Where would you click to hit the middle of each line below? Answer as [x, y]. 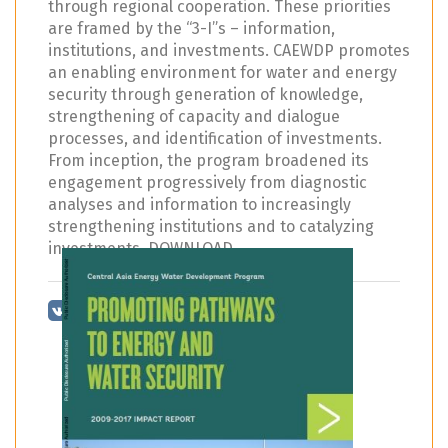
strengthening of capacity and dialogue [194, 116]
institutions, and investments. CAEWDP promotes [229, 50]
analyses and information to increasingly [199, 204]
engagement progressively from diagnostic [207, 182]
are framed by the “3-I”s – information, [191, 28]
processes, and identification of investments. [215, 138]
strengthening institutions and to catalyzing [211, 226]
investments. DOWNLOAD [140, 248]
